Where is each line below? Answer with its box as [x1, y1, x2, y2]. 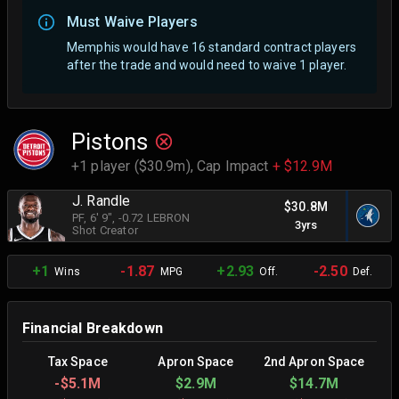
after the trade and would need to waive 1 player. [67, 57, 347, 72]
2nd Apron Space [263, 354, 365, 369]
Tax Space [47, 354, 108, 369]
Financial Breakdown [22, 319, 163, 337]
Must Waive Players [67, 13, 198, 30]
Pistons [71, 127, 149, 155]
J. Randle [72, 192, 131, 210]
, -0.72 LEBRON [112, 211, 191, 225]
